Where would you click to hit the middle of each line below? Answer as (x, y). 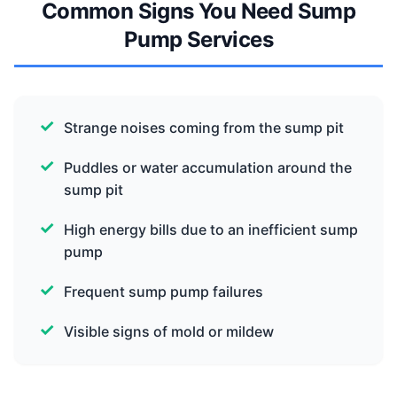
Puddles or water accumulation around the (208, 167)
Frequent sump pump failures (163, 292)
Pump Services (198, 39)
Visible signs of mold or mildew (169, 331)
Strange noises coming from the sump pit (204, 128)
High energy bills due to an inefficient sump (211, 230)
